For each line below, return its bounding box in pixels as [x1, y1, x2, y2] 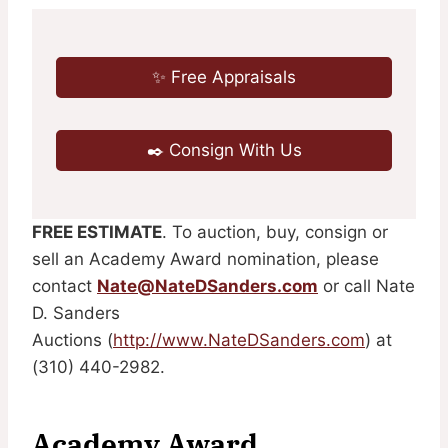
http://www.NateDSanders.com [113, 329, 365, 350]
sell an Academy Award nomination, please [32, 248, 379, 269]
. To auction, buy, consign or [162, 221, 388, 242]
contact [32, 275, 97, 296]
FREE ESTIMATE [32, 221, 162, 242]
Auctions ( [32, 329, 113, 350]
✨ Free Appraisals [152, 66, 296, 87]
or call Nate [318, 275, 415, 296]
